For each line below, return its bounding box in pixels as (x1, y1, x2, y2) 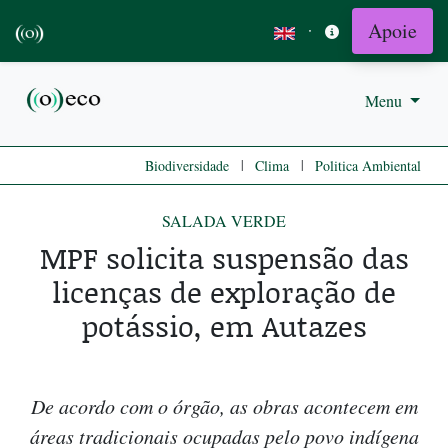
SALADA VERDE (162, 210, 286, 232)
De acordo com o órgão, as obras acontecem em (30, 393, 418, 420)
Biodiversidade (145, 156, 229, 176)
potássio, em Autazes (81, 305, 367, 347)
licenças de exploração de (52, 271, 396, 313)
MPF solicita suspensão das (39, 237, 409, 279)
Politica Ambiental (315, 156, 421, 176)
